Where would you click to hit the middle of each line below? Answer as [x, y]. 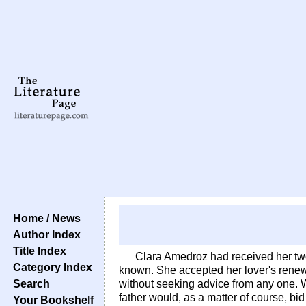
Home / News [44, 218]
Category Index [50, 267]
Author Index [44, 234]
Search [29, 283]
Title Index [37, 251]
